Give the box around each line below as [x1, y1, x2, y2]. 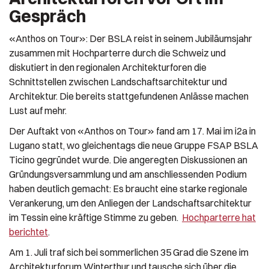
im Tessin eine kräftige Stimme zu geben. [9, 211, 182, 223]
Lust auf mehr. [9, 104, 67, 116]
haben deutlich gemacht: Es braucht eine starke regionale [9, 182, 247, 195]
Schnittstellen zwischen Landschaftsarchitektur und [9, 75, 227, 88]
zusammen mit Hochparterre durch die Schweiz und [9, 46, 226, 59]
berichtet [9, 225, 48, 238]
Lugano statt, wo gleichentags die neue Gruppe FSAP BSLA [9, 139, 258, 151]
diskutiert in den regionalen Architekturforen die [9, 61, 207, 73]
